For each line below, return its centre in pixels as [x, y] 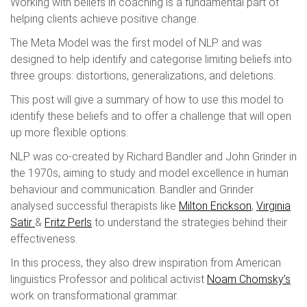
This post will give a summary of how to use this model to [147, 100]
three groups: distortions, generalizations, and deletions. [143, 76]
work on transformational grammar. [94, 296]
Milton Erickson [215, 206]
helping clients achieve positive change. [105, 19]
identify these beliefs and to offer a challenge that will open [151, 116]
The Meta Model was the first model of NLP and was [136, 43]
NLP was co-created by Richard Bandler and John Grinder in [153, 157]
